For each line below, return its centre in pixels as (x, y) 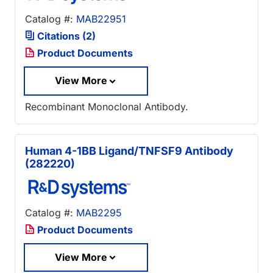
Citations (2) (65, 36)
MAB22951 (101, 19)
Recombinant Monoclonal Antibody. (107, 106)
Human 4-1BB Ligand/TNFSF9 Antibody (129, 151)
